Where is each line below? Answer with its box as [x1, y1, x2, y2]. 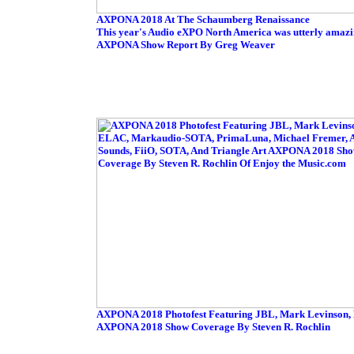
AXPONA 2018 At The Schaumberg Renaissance [96, 13, 310, 25]
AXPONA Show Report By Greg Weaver [96, 39, 275, 51]
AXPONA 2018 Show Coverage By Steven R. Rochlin [96, 321, 330, 333]
